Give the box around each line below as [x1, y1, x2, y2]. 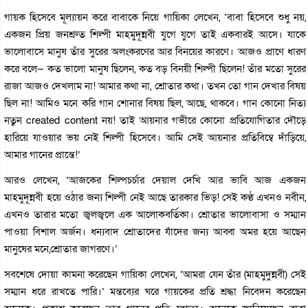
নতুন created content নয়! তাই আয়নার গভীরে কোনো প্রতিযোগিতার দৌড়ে [4, 113, 307, 127]
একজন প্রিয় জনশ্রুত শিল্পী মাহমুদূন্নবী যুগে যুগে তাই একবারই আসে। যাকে [4, 27, 307, 41]
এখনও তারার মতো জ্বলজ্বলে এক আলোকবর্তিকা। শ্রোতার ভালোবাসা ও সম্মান [4, 207, 307, 221]
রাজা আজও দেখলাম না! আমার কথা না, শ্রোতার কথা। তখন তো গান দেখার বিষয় [4, 78, 307, 93]
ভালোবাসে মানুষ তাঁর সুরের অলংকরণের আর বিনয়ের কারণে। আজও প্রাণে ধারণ [4, 44, 307, 58]
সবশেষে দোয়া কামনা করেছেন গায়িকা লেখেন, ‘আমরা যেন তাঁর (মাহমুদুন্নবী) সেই [4, 267, 307, 281]
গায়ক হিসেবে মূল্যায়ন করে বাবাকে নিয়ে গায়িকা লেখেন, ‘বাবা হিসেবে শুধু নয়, [4, 10, 307, 24]
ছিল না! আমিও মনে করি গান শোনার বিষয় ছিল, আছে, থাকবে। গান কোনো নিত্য [4, 96, 307, 110]
